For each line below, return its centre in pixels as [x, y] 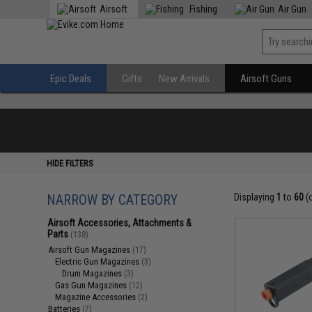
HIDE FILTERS [70, 163]
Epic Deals [71, 79]
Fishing [203, 9]
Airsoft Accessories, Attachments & [120, 223]
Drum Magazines [93, 273]
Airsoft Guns [266, 79]
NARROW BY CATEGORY [112, 200]
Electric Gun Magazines [99, 262]
